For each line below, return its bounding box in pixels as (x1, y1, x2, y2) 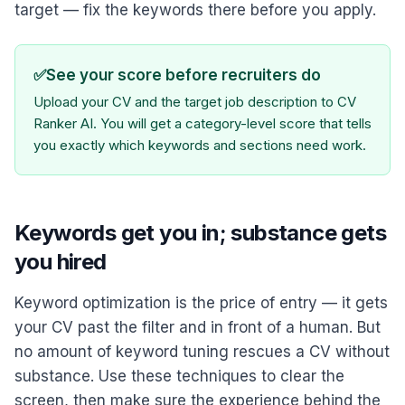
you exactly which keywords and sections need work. (33, 137, 366, 154)
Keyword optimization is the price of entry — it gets (14, 294, 388, 312)
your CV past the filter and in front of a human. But (14, 318, 381, 336)
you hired (14, 249, 107, 275)
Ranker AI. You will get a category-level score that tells (33, 115, 372, 132)
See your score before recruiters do (46, 66, 321, 84)
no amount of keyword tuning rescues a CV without (14, 343, 390, 361)
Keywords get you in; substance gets (14, 220, 386, 246)
